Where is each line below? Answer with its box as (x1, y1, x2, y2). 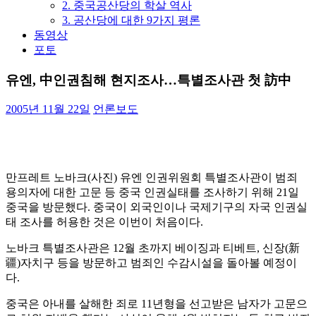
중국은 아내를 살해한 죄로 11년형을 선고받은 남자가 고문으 (6, 298, 308, 310)
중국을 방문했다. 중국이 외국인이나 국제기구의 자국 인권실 (6, 201, 308, 214)
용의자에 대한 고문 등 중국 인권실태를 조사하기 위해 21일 (6, 186, 299, 199)
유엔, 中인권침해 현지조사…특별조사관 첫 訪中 (6, 72, 291, 87)
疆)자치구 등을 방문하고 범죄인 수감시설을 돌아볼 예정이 (6, 257, 297, 269)
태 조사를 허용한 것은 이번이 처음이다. (6, 216, 203, 229)
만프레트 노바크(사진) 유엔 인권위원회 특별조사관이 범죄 (6, 171, 298, 184)
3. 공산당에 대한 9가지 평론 (62, 13, 200, 26)
